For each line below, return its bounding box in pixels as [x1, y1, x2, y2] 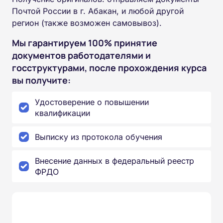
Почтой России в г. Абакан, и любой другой [12, 6, 184, 16]
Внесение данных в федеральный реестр [35, 156, 194, 166]
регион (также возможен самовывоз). [12, 18, 162, 28]
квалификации [35, 108, 90, 118]
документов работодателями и [12, 49, 151, 62]
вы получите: [12, 74, 71, 87]
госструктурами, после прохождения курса [12, 62, 207, 74]
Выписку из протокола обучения [35, 132, 162, 142]
